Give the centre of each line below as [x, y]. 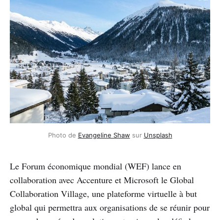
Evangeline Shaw [104, 135]
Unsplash [158, 135]
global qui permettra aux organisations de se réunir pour [110, 207]
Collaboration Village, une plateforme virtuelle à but [103, 193]
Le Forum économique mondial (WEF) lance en [96, 166]
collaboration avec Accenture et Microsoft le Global [102, 179]
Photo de [63, 135]
